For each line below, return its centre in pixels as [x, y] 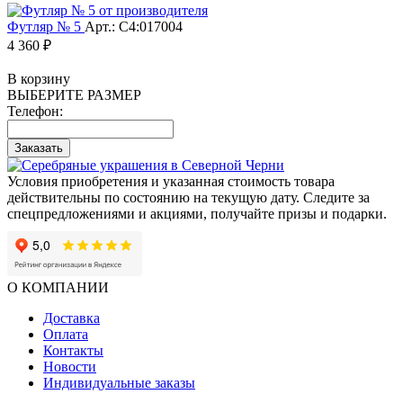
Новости [70, 366]
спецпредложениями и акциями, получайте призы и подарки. [197, 213]
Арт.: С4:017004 [134, 26]
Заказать [39, 148]
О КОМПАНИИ [58, 287]
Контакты [73, 350]
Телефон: [35, 111]
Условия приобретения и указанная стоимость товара [171, 181]
